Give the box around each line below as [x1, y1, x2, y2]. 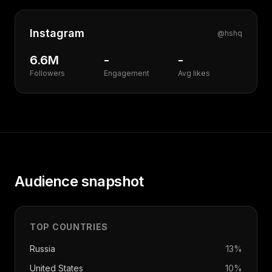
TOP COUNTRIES [30, 222, 109, 232]
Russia [30, 243, 55, 254]
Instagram [30, 27, 84, 39]
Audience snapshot [15, 172, 144, 190]
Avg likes [178, 69, 210, 78]
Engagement [104, 69, 149, 78]
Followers [30, 69, 65, 78]
